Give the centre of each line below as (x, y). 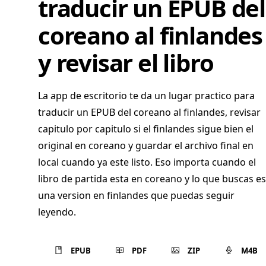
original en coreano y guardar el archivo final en (146, 145)
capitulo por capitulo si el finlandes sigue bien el (146, 129)
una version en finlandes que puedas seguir (136, 195)
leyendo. (57, 212)
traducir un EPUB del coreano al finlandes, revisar (149, 112)
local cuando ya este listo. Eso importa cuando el (147, 162)
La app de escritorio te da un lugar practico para (146, 96)
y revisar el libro (126, 63)
